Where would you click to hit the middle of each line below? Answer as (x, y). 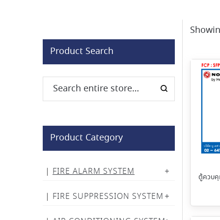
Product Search (82, 52)
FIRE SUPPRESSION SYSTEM (108, 197)
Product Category (86, 138)
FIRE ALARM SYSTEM (94, 172)
